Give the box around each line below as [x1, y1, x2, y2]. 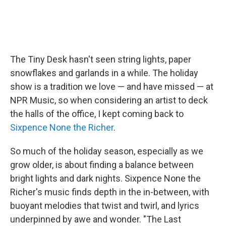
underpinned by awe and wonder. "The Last [10, 213, 181, 224]
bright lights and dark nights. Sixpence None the [10, 173, 201, 184]
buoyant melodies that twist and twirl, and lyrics [10, 200, 199, 211]
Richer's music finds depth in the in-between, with [10, 186, 209, 197]
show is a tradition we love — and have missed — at [10, 81, 213, 92]
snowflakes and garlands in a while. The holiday [10, 67, 198, 78]
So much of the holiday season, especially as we [10, 145, 203, 156]
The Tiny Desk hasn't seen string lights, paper [10, 53, 191, 65]
